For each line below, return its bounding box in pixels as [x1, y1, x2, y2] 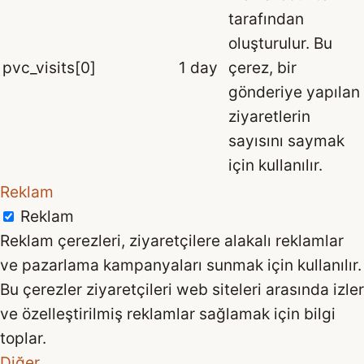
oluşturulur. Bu [228, 32, 332, 53]
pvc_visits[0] [2, 57, 96, 77]
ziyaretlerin [228, 106, 310, 126]
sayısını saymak [228, 130, 344, 150]
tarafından [228, 8, 304, 28]
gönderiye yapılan [228, 81, 360, 102]
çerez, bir [228, 57, 297, 77]
